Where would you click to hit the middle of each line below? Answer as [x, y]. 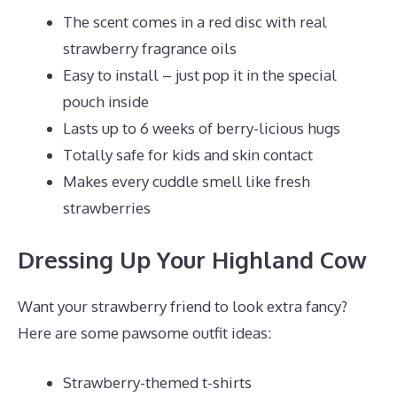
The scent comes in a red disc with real [195, 21]
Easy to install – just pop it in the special [200, 74]
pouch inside [106, 101]
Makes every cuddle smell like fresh [187, 181]
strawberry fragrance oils [150, 48]
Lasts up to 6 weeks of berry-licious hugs [202, 128]
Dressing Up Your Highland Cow [192, 259]
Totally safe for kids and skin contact [188, 154]
